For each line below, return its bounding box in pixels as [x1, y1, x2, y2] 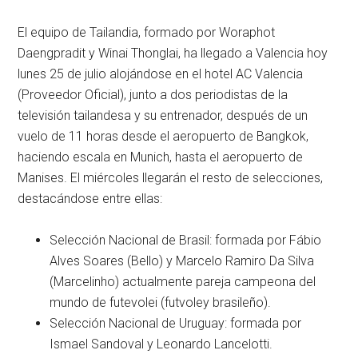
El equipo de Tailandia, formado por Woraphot [18, 25, 276, 40]
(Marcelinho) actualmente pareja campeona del [50, 274, 316, 289]
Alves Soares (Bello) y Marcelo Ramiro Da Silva [50, 253, 315, 268]
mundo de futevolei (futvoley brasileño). [50, 295, 272, 310]
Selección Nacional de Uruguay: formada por [50, 316, 302, 331]
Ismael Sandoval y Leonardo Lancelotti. [50, 336, 273, 352]
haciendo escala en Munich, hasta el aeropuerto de [18, 149, 304, 165]
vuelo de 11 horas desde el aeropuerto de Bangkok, [18, 129, 309, 144]
